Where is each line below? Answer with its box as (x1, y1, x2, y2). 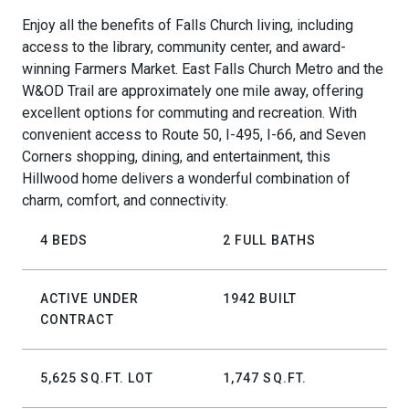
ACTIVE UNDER (40, 291, 139, 306)
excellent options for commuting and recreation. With (22, 104, 357, 121)
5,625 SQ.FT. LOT (40, 371, 154, 385)
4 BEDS (40, 233, 89, 247)
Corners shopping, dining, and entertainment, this (22, 148, 330, 165)
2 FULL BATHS (223, 233, 316, 247)
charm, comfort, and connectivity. (22, 192, 228, 209)
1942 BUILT (223, 291, 297, 306)
